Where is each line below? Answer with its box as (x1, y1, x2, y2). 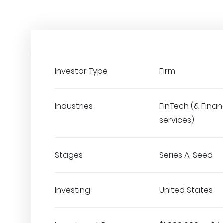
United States (159, 184, 213, 196)
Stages (55, 149, 83, 161)
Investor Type (55, 65, 108, 77)
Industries (55, 100, 93, 111)
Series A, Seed (159, 149, 213, 161)
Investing (55, 184, 90, 196)
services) (159, 114, 194, 126)
